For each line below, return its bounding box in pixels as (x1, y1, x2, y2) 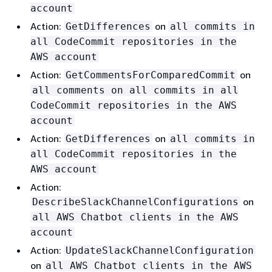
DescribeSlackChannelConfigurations (32, 195, 239, 208)
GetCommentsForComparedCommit (66, 69, 236, 81)
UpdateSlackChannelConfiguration (66, 244, 254, 256)
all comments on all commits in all (32, 84, 239, 96)
